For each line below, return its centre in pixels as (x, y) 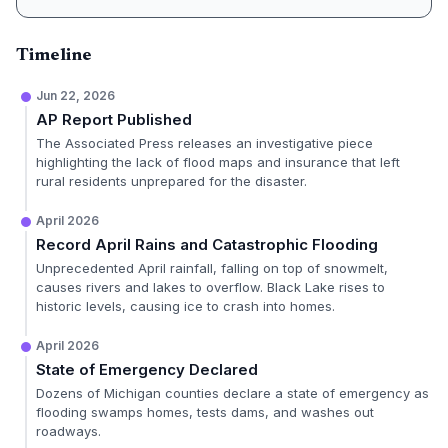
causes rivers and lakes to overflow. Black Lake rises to (210, 287)
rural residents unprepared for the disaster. (171, 181)
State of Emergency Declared (147, 369)
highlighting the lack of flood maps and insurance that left (218, 162)
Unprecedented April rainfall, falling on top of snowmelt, (212, 268)
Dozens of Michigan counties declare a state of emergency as (232, 393)
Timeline (54, 56)
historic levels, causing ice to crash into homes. (185, 306)
